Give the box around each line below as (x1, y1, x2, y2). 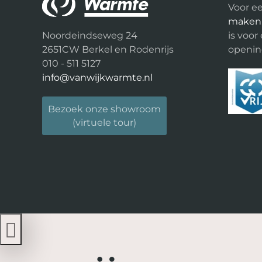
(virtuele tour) (73, 117, 136, 128)
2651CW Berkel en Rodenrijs (42, 44, 174, 55)
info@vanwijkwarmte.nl (42, 72, 153, 83)
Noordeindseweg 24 (42, 30, 137, 41)
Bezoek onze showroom (48, 104, 161, 115)
